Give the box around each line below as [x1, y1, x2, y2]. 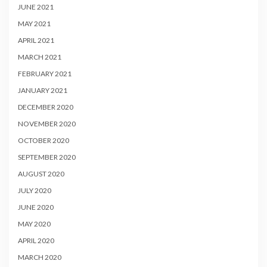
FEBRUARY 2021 [18, 69, 72, 79]
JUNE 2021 [18, 2, 54, 12]
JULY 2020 [18, 186, 51, 195]
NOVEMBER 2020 [18, 119, 76, 129]
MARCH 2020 [18, 253, 61, 262]
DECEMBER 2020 [18, 103, 73, 112]
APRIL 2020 [18, 236, 54, 246]
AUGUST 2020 [18, 169, 64, 179]
